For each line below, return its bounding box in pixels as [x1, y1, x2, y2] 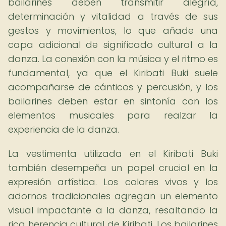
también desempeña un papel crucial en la [8, 161, 218, 174]
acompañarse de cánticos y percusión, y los [8, 81, 218, 93]
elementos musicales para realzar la [8, 109, 218, 122]
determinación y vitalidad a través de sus [8, 10, 218, 23]
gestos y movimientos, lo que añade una [8, 24, 218, 37]
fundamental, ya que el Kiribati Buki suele [8, 67, 218, 79]
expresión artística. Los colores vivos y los [8, 176, 218, 188]
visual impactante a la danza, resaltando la [8, 204, 218, 216]
